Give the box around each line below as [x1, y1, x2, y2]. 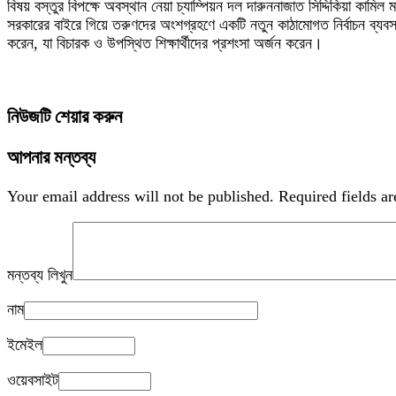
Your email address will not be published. [7, 187, 274, 206]
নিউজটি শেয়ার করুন [7, 106, 122, 128]
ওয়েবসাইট [7, 371, 58, 390]
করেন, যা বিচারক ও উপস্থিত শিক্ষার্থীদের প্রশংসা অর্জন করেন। [7, 34, 323, 52]
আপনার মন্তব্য [7, 147, 95, 169]
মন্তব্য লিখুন [7, 266, 72, 285]
